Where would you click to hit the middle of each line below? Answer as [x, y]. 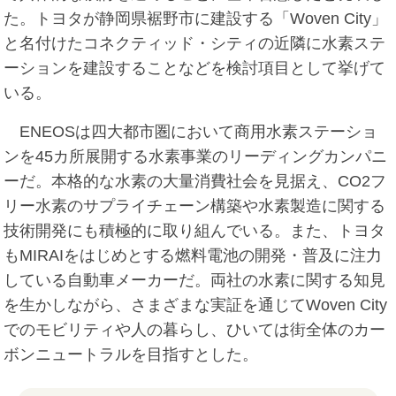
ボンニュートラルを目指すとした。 [131, 355]
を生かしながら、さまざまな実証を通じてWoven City [196, 305]
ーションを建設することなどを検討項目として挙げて [195, 69]
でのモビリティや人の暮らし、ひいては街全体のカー [195, 330]
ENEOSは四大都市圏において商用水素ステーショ [191, 132]
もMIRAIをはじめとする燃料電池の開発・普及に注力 [193, 256]
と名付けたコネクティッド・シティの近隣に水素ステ [195, 44]
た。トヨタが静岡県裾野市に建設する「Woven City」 [196, 19]
